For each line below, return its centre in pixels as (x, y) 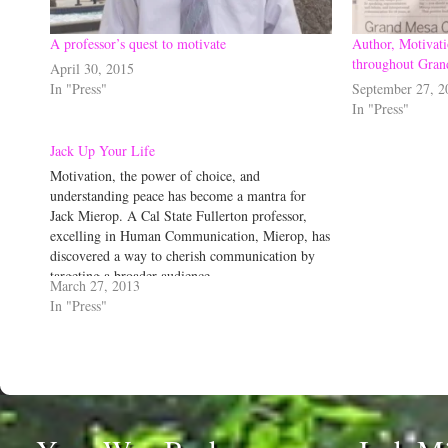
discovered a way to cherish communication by (182, 255)
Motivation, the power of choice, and (155, 175)
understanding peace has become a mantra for (178, 195)
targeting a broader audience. (132, 275)
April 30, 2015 (92, 68)
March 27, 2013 (95, 285)
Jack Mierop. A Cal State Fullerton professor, (178, 215)
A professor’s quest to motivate (138, 43)
